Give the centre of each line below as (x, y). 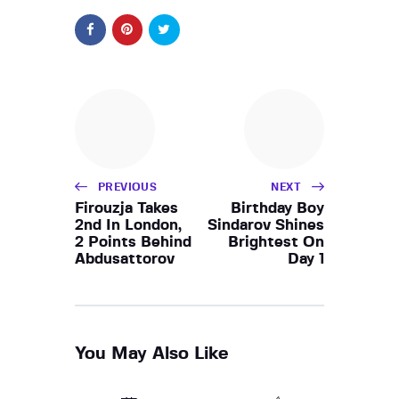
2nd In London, (128, 224)
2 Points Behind (133, 241)
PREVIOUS (128, 187)
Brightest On (276, 241)
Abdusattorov (125, 258)
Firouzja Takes (126, 208)
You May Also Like (152, 353)
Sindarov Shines (266, 224)
